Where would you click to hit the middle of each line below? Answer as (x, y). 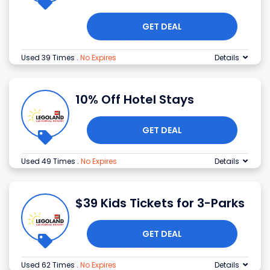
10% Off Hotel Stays (135, 100)
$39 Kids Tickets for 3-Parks (160, 203)
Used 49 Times (49, 162)
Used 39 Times (49, 58)
